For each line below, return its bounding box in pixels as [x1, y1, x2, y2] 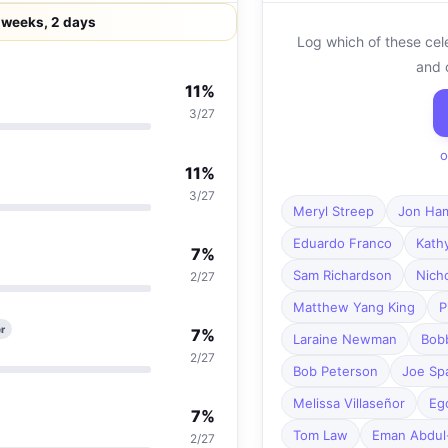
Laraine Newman [292, 331, 397, 348]
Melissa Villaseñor [292, 395, 405, 412]
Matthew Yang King [292, 299, 415, 316]
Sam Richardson [292, 267, 392, 284]
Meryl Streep [292, 203, 374, 220]
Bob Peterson [292, 363, 378, 380]
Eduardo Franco [292, 235, 392, 252]
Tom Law [292, 427, 348, 444]
